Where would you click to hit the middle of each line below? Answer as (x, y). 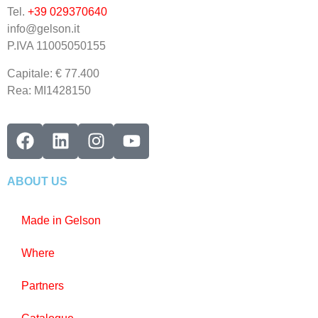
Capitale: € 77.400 (53, 73)
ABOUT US (37, 181)
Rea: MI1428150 (49, 90)
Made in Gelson (61, 220)
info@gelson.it (43, 29)
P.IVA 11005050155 (58, 46)
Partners (43, 285)
